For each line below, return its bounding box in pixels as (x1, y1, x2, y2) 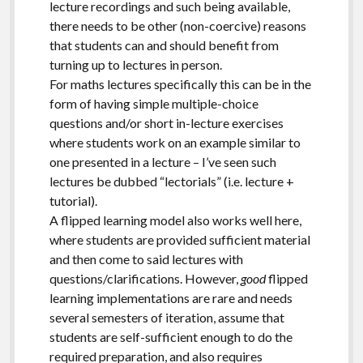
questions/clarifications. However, (49, 270, 241, 286)
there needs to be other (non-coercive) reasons (49, 17, 306, 33)
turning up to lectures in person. (49, 56, 222, 72)
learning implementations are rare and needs (49, 289, 293, 305)
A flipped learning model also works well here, (49, 211, 301, 228)
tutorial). (49, 192, 97, 208)
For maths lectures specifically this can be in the (49, 75, 311, 92)
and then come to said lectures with (49, 250, 243, 267)
